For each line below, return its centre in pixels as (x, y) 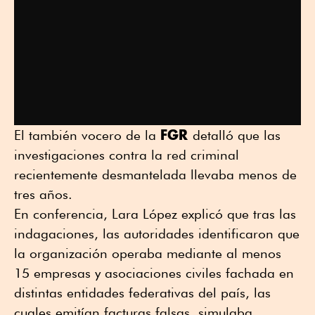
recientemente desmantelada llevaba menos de (155, 175)
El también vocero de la (87, 135)
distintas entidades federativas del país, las (142, 293)
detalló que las (237, 135)
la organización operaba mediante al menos (148, 253)
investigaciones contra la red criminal (127, 155)
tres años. (43, 194)
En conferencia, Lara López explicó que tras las (155, 214)
